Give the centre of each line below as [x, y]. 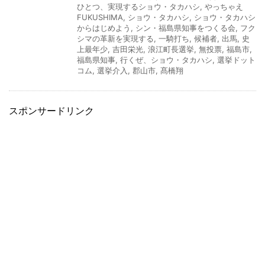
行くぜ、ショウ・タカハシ [166, 59]
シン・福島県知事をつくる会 [185, 28]
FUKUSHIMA [100, 17]
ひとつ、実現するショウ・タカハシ [138, 6]
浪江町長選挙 [171, 49]
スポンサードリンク [51, 110]
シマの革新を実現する [115, 38]
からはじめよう [104, 28]
